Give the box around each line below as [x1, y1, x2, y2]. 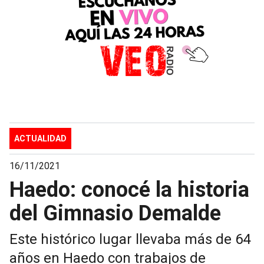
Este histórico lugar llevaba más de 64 [9, 230, 250, 247]
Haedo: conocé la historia [9, 177, 249, 202]
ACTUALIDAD [14, 133, 67, 143]
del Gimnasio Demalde [9, 200, 221, 226]
